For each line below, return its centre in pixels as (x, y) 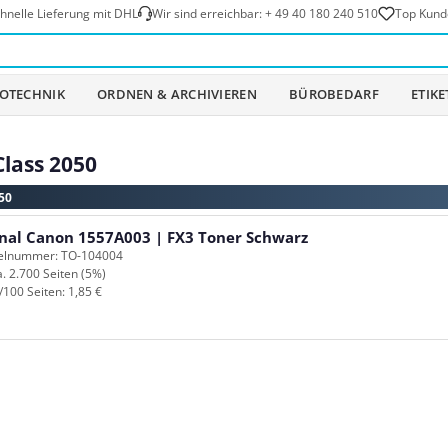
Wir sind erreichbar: (208, 13)
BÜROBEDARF (333, 94)
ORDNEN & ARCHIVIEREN (176, 94)
